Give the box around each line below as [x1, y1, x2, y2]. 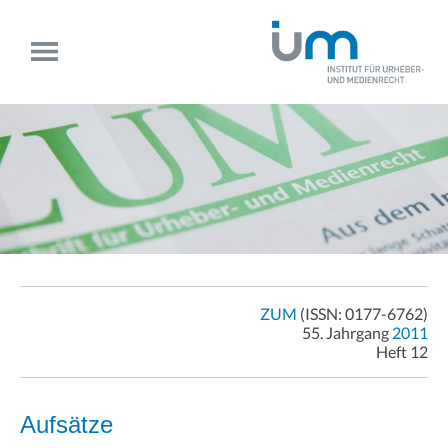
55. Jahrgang [302, 323, 392, 343]
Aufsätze [20, 411, 113, 439]
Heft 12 [376, 342, 428, 362]
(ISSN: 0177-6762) [297, 304, 428, 324]
